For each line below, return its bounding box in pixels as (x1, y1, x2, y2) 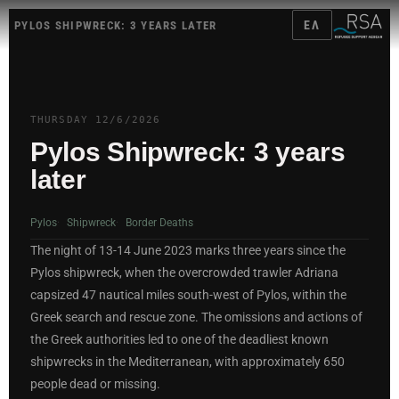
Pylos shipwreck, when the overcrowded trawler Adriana (30, 265, 338, 281)
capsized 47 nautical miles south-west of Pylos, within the (30, 287, 346, 303)
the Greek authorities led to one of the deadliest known (30, 331, 329, 347)
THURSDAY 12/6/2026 (30, 114, 161, 126)
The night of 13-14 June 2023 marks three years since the (30, 242, 346, 258)
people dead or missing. (30, 376, 160, 392)
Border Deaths (126, 216, 193, 229)
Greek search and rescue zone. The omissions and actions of (30, 309, 362, 325)
